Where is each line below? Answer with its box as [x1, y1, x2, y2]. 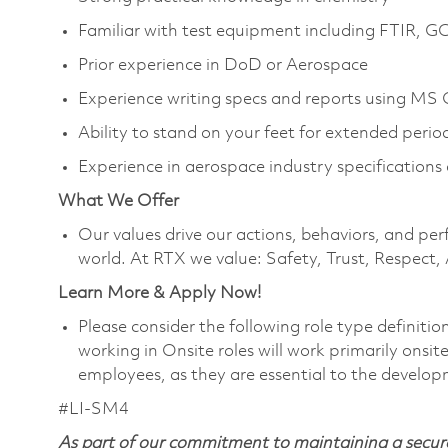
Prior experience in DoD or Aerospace [78, 56, 368, 74]
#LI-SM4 [58, 400, 129, 418]
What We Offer [58, 192, 179, 210]
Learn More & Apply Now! [58, 284, 261, 302]
